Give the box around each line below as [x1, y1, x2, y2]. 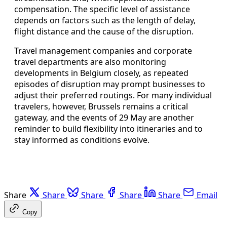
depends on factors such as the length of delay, [14, 14, 196, 26]
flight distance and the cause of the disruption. [14, 25, 194, 37]
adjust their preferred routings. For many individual [14, 89, 212, 101]
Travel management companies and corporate [14, 45, 192, 56]
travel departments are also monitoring [14, 56, 166, 67]
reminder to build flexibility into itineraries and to [14, 123, 203, 134]
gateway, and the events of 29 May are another [14, 111, 194, 123]
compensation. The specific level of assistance [14, 3, 190, 15]
